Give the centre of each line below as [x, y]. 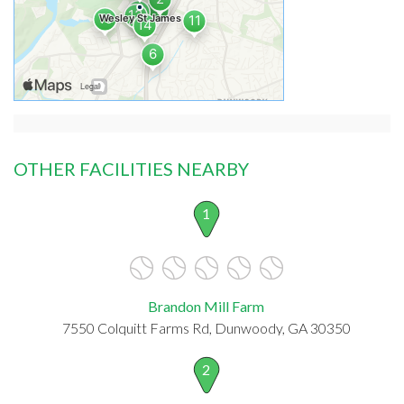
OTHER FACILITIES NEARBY [131, 168]
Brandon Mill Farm [206, 306]
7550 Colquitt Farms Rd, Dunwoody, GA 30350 [206, 327]
